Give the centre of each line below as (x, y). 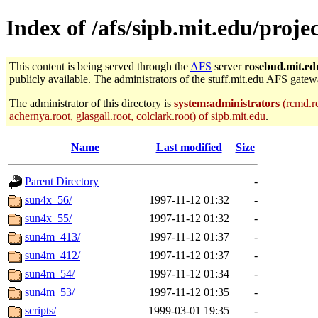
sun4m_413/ (53, 236)
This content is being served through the (100, 66)
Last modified (189, 147)
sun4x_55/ (48, 218)
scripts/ (40, 310)
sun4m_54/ (50, 273)
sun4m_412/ (53, 255)
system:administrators (227, 103)
